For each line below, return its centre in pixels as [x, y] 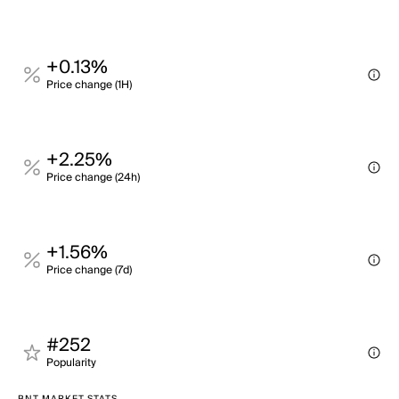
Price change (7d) [89, 270]
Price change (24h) [93, 178]
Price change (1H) [89, 85]
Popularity [71, 363]
